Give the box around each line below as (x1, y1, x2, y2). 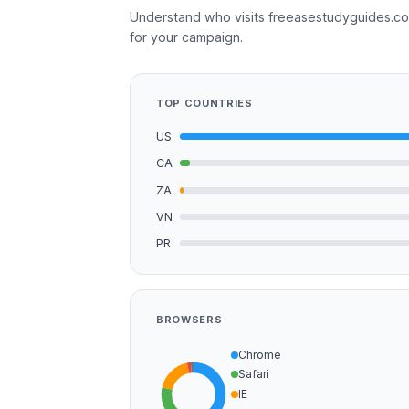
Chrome (238, 347, 281, 362)
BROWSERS (156, 313, 223, 327)
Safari (238, 367, 269, 382)
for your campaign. (130, 29, 243, 46)
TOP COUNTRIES (156, 97, 253, 110)
